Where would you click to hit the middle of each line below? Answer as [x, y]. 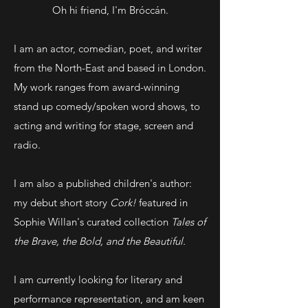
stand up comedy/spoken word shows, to [107, 106]
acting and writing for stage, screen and [103, 125]
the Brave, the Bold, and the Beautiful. [100, 241]
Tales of [188, 222]
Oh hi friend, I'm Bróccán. [110, 10]
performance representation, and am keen [109, 299]
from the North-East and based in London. [110, 68]
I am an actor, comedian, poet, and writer [108, 48]
